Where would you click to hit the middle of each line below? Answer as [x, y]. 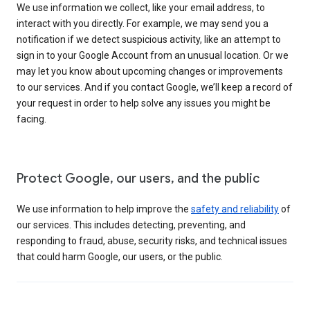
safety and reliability [235, 209]
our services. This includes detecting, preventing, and [131, 225]
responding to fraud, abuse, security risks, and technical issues [152, 240]
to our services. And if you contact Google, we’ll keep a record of [155, 87]
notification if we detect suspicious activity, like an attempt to [149, 39]
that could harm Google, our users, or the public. [120, 256]
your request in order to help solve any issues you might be [144, 103]
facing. [31, 119]
